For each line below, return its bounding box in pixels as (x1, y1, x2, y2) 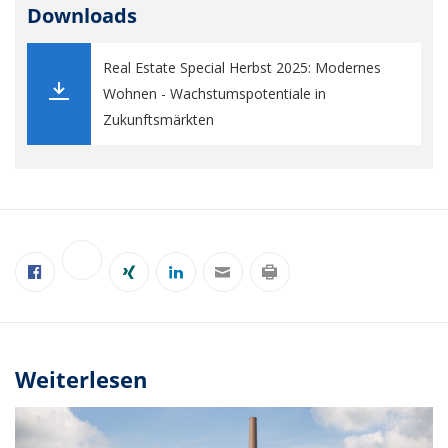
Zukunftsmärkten (103, 109, 214, 129)
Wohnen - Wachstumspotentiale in (103, 83, 326, 103)
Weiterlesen (15, 363, 147, 394)
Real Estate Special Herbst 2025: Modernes (103, 57, 381, 77)
